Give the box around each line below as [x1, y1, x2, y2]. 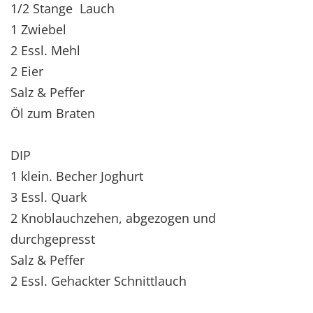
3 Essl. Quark [10, 188, 87, 205]
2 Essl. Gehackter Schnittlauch [10, 272, 187, 289]
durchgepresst [10, 230, 95, 247]
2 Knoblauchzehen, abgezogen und [10, 209, 216, 226]
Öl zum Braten [10, 104, 95, 122]
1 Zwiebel [10, 20, 66, 38]
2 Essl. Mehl [10, 41, 80, 59]
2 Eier [10, 62, 43, 80]
